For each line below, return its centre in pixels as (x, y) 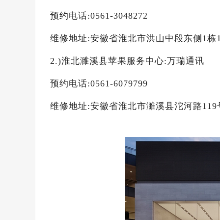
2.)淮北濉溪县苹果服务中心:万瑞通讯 (127, 61)
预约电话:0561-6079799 (99, 83)
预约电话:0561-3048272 (99, 16)
